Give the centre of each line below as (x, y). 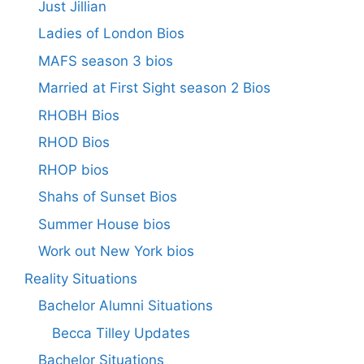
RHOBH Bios (79, 115)
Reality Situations (81, 278)
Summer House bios (104, 224)
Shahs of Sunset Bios (108, 197)
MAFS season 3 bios (106, 61)
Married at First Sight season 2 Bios (154, 88)
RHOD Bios (74, 143)
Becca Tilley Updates (121, 333)
